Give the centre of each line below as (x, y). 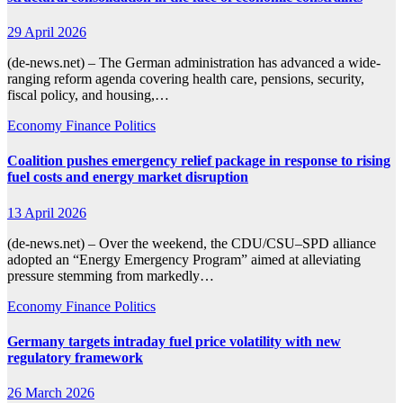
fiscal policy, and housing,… (88, 95)
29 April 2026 (47, 32)
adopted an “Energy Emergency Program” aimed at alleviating (184, 259)
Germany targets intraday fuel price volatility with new (174, 341)
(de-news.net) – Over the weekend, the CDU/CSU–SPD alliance (192, 243)
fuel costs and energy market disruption (128, 177)
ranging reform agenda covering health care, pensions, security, (186, 79)
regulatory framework (75, 357)
